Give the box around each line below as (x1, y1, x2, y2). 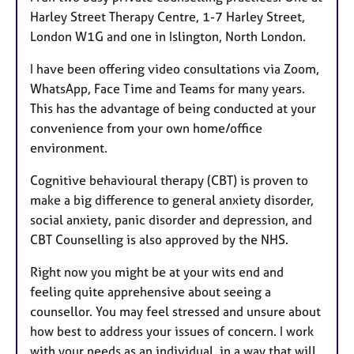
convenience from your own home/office (30, 119, 262, 136)
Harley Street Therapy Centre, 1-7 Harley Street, (30, 8, 305, 24)
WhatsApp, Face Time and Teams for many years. (30, 80, 305, 96)
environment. (30, 139, 107, 156)
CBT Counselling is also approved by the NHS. (30, 231, 288, 247)
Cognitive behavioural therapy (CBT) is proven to (30, 171, 308, 188)
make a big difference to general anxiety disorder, (30, 191, 314, 208)
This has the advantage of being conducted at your (30, 100, 316, 116)
